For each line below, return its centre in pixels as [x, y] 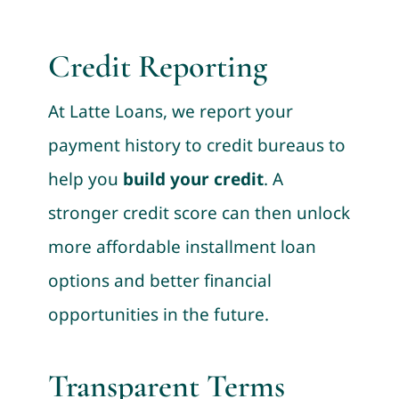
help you [85, 179]
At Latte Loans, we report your [170, 111]
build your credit [193, 179]
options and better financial [159, 280]
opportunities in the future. [158, 314]
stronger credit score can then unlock [199, 212]
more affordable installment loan [182, 246]
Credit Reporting [157, 66]
